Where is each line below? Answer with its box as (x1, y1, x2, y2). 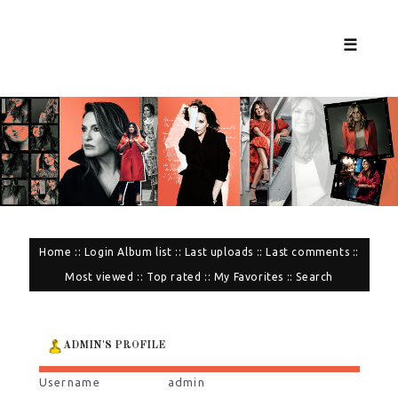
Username (38, 376, 100, 389)
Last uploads (184, 246, 253, 259)
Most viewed (64, 271, 134, 283)
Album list (117, 246, 172, 259)
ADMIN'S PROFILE (62, 340, 165, 352)
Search (296, 271, 334, 283)
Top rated (146, 271, 202, 283)
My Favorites (213, 271, 283, 283)
